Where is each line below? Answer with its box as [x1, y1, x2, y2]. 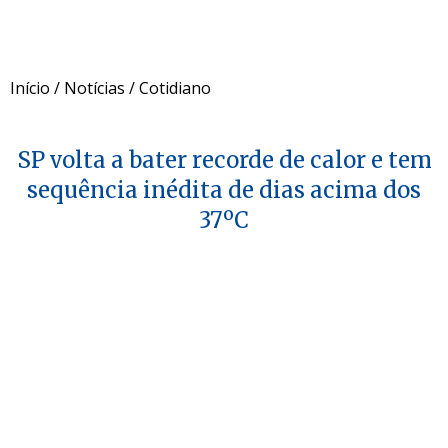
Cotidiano [139, 76, 211, 99]
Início [10, 76, 50, 99]
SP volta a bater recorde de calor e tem [16, 145, 432, 174]
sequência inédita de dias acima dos [27, 175, 421, 204]
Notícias [64, 76, 125, 99]
